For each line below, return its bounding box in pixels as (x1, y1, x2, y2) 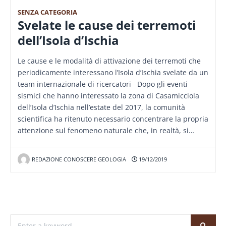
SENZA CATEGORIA (18, 8, 77, 17)
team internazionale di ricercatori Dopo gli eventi (18, 79, 188, 89)
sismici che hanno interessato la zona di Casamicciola (18, 90, 199, 100)
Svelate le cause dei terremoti (18, 17, 196, 33)
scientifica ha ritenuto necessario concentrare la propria (18, 114, 208, 124)
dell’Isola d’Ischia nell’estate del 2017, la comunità (18, 102, 185, 112)
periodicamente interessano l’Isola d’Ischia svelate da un (18, 67, 208, 77)
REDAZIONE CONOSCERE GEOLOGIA (31, 155, 126, 163)
